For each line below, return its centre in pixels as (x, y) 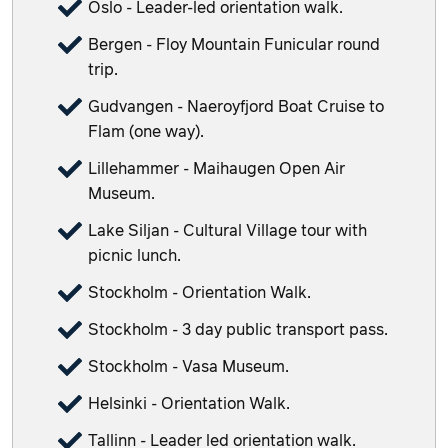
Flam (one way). (146, 131)
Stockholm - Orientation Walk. (199, 292)
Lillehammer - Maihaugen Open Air (216, 168)
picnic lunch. (134, 255)
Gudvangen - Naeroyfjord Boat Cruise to (236, 106)
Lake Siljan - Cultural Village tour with (227, 230)
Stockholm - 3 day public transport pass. (238, 329)
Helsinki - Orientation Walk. (189, 403)
